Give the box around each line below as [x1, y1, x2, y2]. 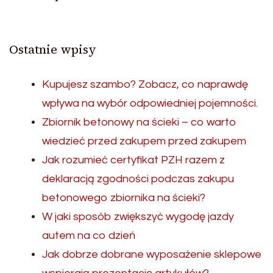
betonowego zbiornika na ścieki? [42, 191, 205, 204]
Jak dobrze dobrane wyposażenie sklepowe [42, 248, 261, 260]
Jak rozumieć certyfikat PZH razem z [42, 154, 225, 166]
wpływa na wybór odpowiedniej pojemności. [42, 97, 258, 109]
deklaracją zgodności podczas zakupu [42, 172, 234, 185]
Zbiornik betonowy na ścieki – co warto [42, 116, 236, 128]
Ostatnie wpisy [9, 40, 96, 58]
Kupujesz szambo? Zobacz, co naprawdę [42, 78, 248, 90]
